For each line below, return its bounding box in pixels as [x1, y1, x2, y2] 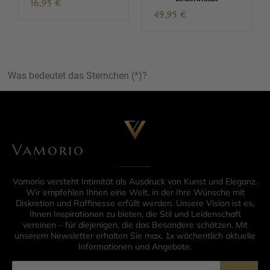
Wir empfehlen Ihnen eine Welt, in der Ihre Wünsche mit [25, 187, 245, 198]
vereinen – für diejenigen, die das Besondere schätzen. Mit [22, 219, 248, 231]
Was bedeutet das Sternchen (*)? [8, 70, 147, 82]
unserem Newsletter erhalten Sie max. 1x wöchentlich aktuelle [14, 230, 256, 242]
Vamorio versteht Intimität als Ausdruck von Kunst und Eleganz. [13, 176, 257, 187]
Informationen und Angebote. [78, 241, 192, 253]
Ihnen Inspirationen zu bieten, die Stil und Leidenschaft [29, 209, 241, 220]
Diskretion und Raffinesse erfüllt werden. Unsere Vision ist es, [16, 198, 254, 209]
